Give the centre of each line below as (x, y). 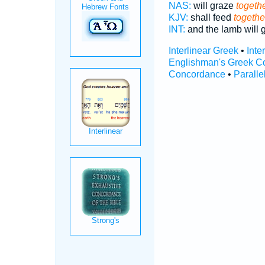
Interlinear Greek (203, 51)
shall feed (211, 17)
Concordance (197, 74)
